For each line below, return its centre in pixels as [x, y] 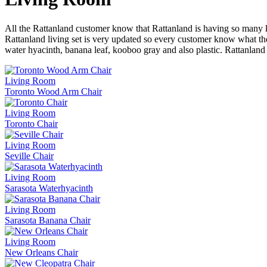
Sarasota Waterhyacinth [49, 188]
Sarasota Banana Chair [48, 220]
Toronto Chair [31, 123]
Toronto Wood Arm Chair [53, 91]
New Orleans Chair [41, 252]
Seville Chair [29, 156]
